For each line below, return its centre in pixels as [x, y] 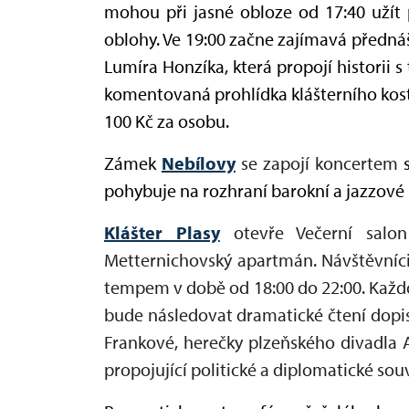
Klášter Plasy [162, 232]
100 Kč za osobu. [167, 121]
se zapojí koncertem [322, 163]
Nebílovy [198, 163]
